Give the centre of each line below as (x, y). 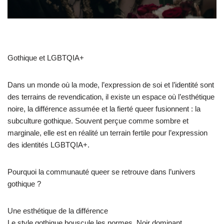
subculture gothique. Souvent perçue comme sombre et (98, 120)
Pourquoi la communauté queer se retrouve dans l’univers (101, 171)
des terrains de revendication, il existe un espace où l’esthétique (111, 96)
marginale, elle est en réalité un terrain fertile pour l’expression (107, 132)
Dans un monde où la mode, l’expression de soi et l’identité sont (111, 84)
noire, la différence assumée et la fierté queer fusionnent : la (104, 108)
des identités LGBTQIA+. (48, 144)
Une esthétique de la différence (58, 210)
